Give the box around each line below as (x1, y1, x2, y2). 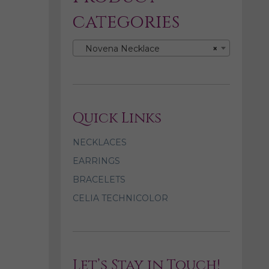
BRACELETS (72, 174, 125, 186)
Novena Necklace (77, 43, 160, 55)
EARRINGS (72, 156, 120, 167)
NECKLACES (72, 137, 127, 148)
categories (72, 10, 180, 35)
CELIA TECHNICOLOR (72, 193, 168, 204)
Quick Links (72, 109, 162, 128)
